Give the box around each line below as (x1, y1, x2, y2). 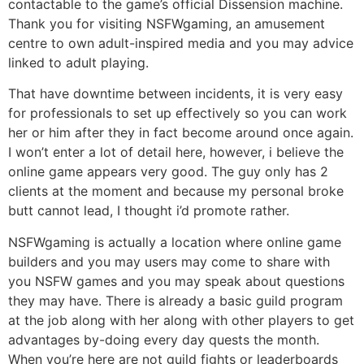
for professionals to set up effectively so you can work (8, 105, 347, 122)
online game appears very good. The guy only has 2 (8, 163, 328, 180)
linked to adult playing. (8, 54, 149, 71)
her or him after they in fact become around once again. (8, 124, 353, 141)
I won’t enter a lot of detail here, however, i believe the (8, 144, 344, 161)
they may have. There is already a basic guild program (8, 292, 343, 309)
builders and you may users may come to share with (8, 253, 330, 270)
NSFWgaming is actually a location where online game (8, 233, 341, 250)
